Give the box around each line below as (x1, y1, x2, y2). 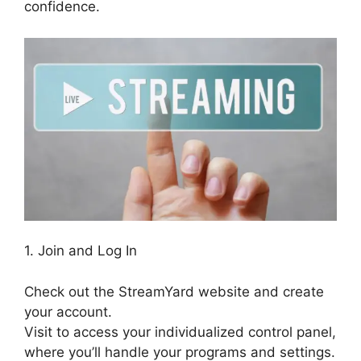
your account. (24, 303, 112, 320)
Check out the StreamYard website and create (24, 283, 324, 300)
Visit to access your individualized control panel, (24, 323, 336, 340)
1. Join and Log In (24, 243, 137, 259)
